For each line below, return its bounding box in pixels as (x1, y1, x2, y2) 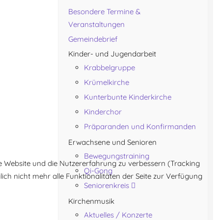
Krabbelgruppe (84, 63, 135, 72)
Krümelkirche (84, 78, 129, 87)
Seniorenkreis (84, 181, 129, 190)
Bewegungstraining (84, 151, 149, 161)
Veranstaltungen (68, 20, 125, 29)
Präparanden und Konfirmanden (84, 122, 196, 131)
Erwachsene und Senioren (68, 137, 157, 147)
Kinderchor (84, 107, 122, 116)
